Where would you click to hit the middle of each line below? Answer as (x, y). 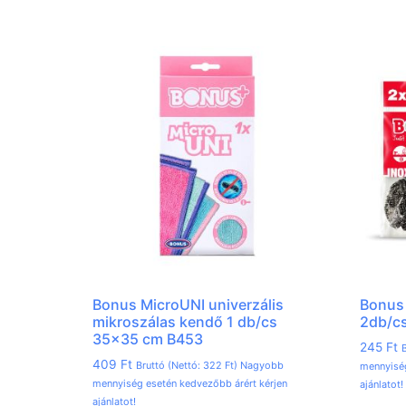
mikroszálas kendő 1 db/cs (185, 321)
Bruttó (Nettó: (169, 365)
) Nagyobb (259, 365)
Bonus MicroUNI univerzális (188, 304)
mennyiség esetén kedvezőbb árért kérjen (190, 383)
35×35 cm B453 (148, 338)
